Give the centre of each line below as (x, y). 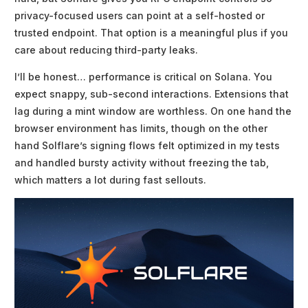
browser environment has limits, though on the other (141, 129)
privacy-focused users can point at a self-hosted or (140, 16)
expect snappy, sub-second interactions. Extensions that (152, 94)
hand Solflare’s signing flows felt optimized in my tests (147, 146)
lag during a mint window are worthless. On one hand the (153, 111)
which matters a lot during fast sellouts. (110, 180)
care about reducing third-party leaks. (106, 50)
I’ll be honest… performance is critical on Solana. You (143, 77)
